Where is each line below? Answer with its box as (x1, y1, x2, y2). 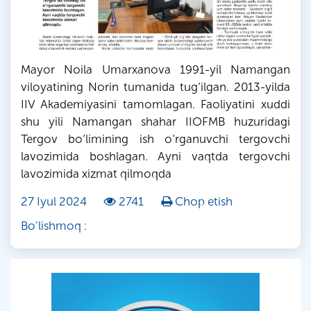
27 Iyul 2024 (21, 194, 87, 209)
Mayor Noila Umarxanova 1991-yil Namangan (21, 62, 290, 77)
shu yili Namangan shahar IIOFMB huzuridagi (21, 115, 290, 129)
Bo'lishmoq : (21, 219, 87, 233)
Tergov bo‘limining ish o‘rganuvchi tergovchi (21, 132, 290, 146)
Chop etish (172, 194, 233, 209)
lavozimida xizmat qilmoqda (21, 167, 171, 181)
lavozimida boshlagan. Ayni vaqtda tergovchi (21, 149, 290, 164)
